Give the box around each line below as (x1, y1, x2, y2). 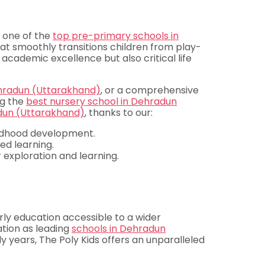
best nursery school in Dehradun (26, 95, 177, 109)
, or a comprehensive (101, 83, 199, 98)
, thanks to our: (85, 106, 153, 120)
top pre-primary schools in (53, 29, 179, 43)
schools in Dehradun (72, 222, 166, 236)
